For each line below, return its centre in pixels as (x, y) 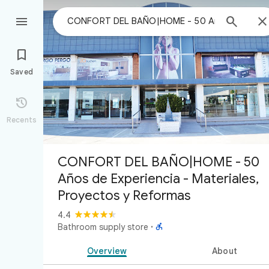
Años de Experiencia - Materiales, (158, 179)
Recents (22, 120)
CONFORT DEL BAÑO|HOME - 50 (159, 162)
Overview (107, 251)
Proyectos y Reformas (124, 195)
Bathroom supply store (103, 227)
